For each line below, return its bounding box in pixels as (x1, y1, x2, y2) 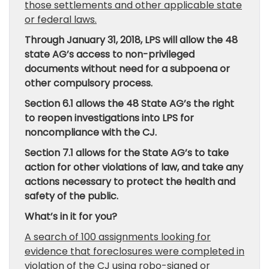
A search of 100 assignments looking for (25, 230, 211, 244)
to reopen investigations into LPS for (25, 111, 194, 125)
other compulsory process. (25, 76, 153, 90)
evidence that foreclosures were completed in (25, 244, 244, 258)
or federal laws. (25, 13, 97, 26)
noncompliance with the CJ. (25, 125, 157, 139)
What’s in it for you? (25, 210, 117, 223)
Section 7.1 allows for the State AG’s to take (25, 146, 229, 160)
